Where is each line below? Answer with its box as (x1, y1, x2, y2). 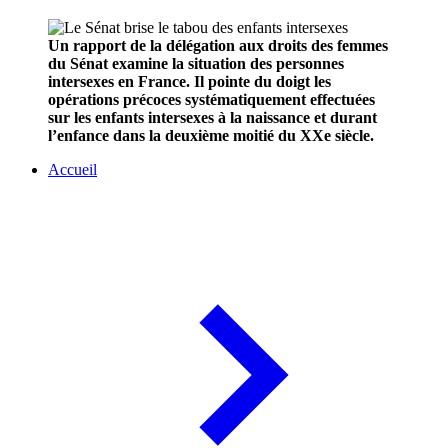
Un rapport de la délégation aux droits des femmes (48, 37, 388, 55)
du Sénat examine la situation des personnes (48, 55, 344, 73)
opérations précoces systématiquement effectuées (48, 91, 375, 109)
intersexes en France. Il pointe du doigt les (48, 73, 331, 91)
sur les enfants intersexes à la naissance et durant (48, 109, 377, 127)
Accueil (48, 161, 97, 179)
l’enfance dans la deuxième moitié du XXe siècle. (48, 127, 374, 145)
